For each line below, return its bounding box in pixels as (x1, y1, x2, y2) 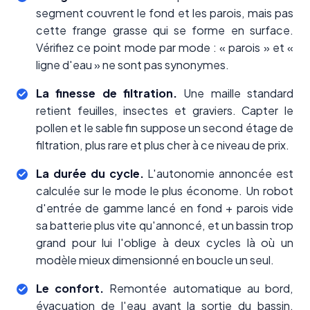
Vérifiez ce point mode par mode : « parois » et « (36, 40, 293, 55)
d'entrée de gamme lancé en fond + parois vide (36, 201, 293, 216)
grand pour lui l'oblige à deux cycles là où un (36, 235, 293, 250)
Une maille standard (177, 86, 293, 101)
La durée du (36, 166, 109, 181)
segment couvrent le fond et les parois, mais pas (36, 6, 293, 21)
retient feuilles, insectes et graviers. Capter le (36, 103, 293, 118)
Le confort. (36, 281, 104, 296)
